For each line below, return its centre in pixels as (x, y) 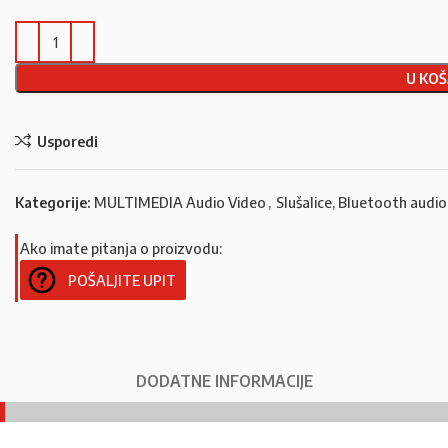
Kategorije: (53, 202)
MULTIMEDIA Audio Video (180, 202)
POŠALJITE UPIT (122, 280)
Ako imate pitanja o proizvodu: (121, 248)
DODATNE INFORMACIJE (224, 381)
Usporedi (67, 140)
